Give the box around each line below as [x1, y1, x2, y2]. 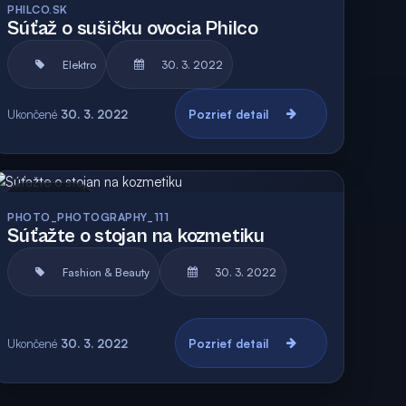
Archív [57, 199, 88, 212]
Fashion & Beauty [63, 265, 150, 279]
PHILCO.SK [7, 3, 68, 16]
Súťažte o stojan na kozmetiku [7, 225, 265, 247]
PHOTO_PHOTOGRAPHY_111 [7, 210, 169, 224]
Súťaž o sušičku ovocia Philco [7, 17, 258, 40]
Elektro [63, 57, 97, 72]
